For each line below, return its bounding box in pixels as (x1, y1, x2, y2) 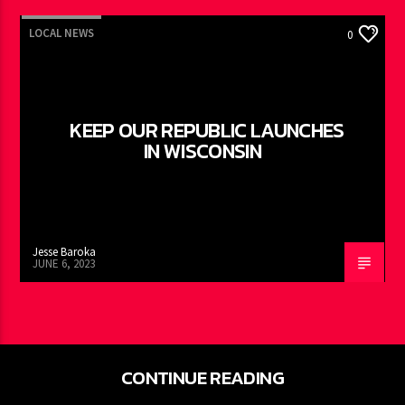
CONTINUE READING (120, 363, 285, 391)
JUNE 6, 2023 (33, 255, 96, 271)
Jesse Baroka (33, 244, 97, 260)
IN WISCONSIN (144, 136, 261, 167)
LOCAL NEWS (29, 25, 95, 42)
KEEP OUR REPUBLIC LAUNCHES (70, 115, 344, 146)
